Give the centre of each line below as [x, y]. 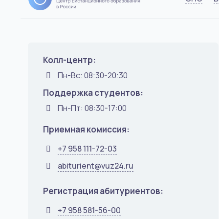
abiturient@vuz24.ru [96, 166]
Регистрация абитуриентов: [103, 191]
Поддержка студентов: [93, 93]
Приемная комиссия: [86, 129]
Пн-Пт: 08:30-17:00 [92, 108]
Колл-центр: [69, 60]
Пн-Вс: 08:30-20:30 [93, 75]
